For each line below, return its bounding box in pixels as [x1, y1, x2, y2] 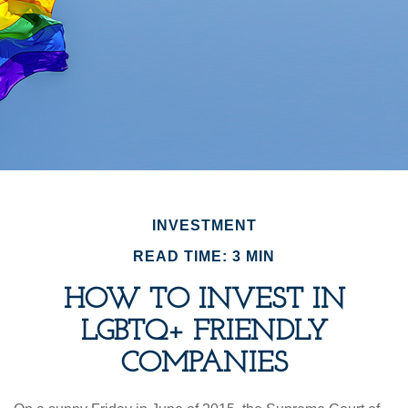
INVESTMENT [151, 217, 257, 233]
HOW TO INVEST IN [63, 285, 345, 315]
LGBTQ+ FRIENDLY [80, 317, 328, 347]
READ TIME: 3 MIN [133, 248, 275, 264]
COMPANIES [120, 349, 288, 379]
